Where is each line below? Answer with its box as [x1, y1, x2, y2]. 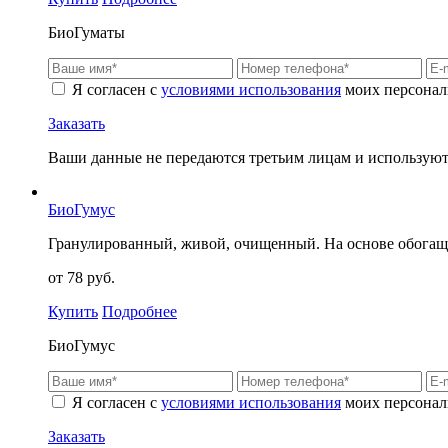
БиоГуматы [48, 24, 125, 42]
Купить [48, 303, 98, 321]
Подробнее [102, 303, 177, 321]
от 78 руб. [48, 269, 115, 287]
